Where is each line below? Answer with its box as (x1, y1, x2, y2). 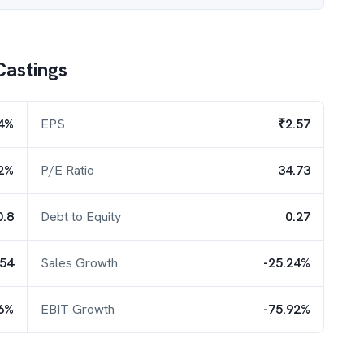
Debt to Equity (41, 208, 121, 225)
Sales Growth (41, 254, 118, 271)
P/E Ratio (41, 162, 94, 179)
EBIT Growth (41, 301, 115, 318)
